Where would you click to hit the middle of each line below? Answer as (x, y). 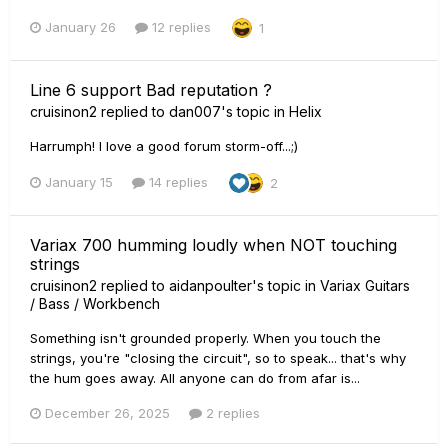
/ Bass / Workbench (95, 303)
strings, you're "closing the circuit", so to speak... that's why (218, 357)
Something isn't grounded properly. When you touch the (205, 337)
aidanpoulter (210, 285)
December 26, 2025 (107, 412)
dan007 (195, 111)
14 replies (176, 182)
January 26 (80, 27)
